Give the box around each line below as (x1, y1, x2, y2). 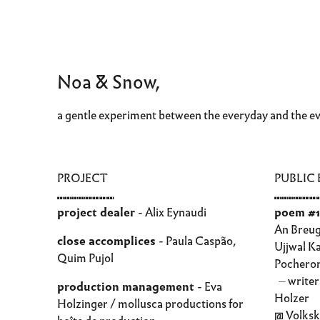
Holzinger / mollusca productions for (57, 295, 244, 313)
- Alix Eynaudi (138, 204, 206, 221)
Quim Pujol (57, 249, 114, 267)
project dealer (57, 204, 138, 221)
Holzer (274, 289, 309, 307)
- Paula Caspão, (159, 232, 236, 250)
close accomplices (57, 232, 159, 250)
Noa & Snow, (57, 68, 161, 96)
